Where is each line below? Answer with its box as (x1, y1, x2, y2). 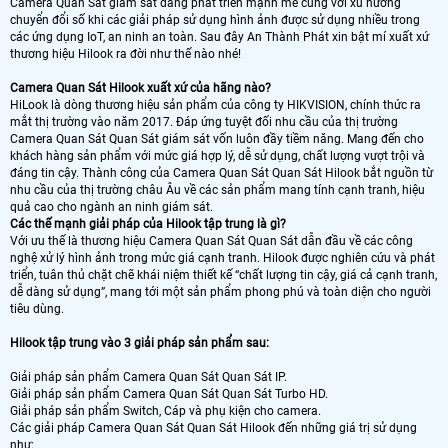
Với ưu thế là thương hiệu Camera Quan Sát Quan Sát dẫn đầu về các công (10, 233, 413, 248)
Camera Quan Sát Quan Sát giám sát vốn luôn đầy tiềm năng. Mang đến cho (10, 131, 424, 146)
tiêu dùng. (10, 301, 64, 316)
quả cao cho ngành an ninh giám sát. (10, 199, 213, 214)
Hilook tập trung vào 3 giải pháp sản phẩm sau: (10, 335, 269, 350)
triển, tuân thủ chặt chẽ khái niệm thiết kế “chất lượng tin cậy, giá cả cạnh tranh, (10, 267, 437, 282)
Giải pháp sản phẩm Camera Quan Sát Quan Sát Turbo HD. (10, 386, 328, 401)
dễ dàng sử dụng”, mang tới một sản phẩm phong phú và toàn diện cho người (10, 284, 431, 299)
